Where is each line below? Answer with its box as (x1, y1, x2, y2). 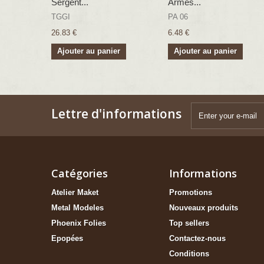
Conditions (169, 249, 209, 259)
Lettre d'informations (51, 105, 181, 123)
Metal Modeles (51, 203, 104, 213)
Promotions (169, 188, 212, 197)
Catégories (51, 166, 108, 181)
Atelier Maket (51, 188, 98, 197)
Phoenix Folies (51, 219, 106, 228)
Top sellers (169, 219, 209, 228)
